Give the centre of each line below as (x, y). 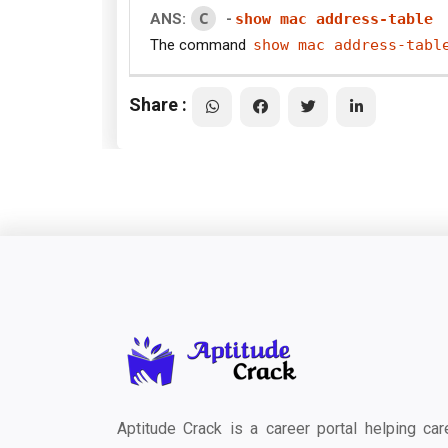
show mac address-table (334, 19)
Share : (158, 104)
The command (200, 45)
